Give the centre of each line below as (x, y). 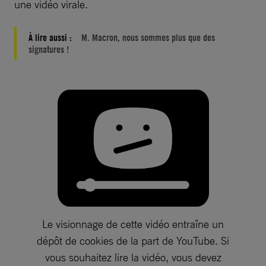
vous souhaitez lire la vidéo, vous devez (133, 257)
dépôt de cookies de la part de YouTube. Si (133, 241)
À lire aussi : (51, 37)
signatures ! (49, 49)
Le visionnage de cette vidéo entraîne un (133, 224)
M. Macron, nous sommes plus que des (148, 37)
